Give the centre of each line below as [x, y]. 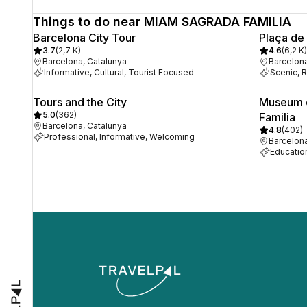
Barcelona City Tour [84, 38]
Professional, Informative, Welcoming [119, 137]
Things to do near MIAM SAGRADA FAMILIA [162, 22]
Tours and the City [80, 102]
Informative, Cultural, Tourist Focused [119, 72]
